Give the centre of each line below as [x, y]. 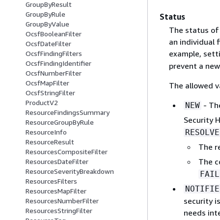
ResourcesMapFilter [56, 191]
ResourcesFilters [51, 181]
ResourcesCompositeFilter [67, 152]
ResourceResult [50, 142]
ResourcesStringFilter [59, 211]
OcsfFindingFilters [54, 54]
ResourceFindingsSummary [68, 112]
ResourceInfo [46, 132]
